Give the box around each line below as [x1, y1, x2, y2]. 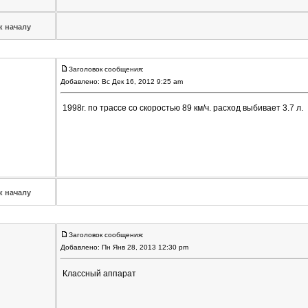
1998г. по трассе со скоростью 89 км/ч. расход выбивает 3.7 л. [62, 103, 303, 113]
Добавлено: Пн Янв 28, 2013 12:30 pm [60, 243, 190, 252]
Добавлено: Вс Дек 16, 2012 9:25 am [60, 78, 185, 86]
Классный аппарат [62, 269, 136, 279]
